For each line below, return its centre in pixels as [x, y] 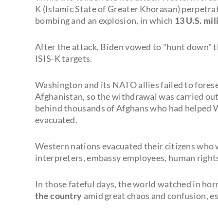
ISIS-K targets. [64, 58]
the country [59, 195]
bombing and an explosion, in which [105, 20]
